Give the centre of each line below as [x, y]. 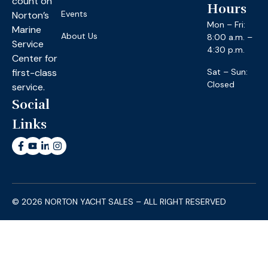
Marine [27, 29]
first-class [34, 72]
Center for [35, 58]
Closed [221, 84]
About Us [79, 36]
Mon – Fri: [226, 24]
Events [74, 13]
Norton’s [31, 15]
